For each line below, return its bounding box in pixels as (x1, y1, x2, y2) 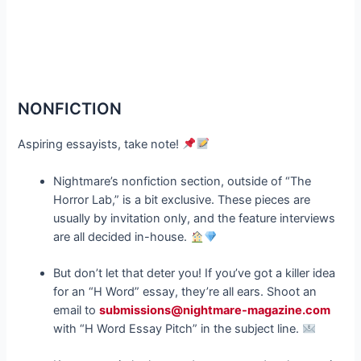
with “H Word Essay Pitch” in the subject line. (53, 322, 303, 337)
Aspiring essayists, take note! (18, 136, 183, 151)
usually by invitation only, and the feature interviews (53, 211, 336, 226)
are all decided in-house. (53, 230, 191, 245)
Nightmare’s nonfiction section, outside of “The (53, 174, 312, 189)
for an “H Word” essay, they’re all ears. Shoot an (53, 284, 317, 300)
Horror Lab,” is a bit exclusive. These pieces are (53, 193, 311, 208)
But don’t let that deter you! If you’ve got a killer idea (53, 266, 336, 281)
